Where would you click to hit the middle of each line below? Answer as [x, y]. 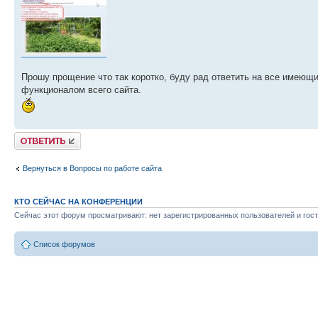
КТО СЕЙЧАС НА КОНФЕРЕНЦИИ [78, 201]
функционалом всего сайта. [81, 89]
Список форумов [64, 245]
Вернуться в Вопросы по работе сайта [92, 169]
